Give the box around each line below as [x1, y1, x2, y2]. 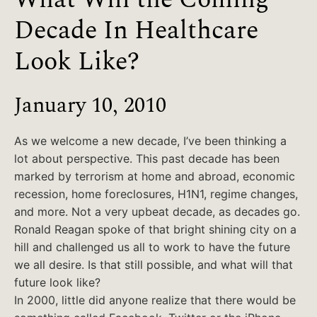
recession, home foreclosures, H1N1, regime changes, [14, 187, 298, 201]
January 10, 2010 [14, 89, 166, 117]
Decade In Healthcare [14, 11, 258, 45]
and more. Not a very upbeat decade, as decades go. [14, 204, 300, 219]
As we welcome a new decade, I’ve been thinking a [14, 134, 287, 148]
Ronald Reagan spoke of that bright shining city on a [14, 222, 296, 236]
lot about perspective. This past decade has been [14, 151, 279, 166]
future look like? [14, 275, 104, 289]
